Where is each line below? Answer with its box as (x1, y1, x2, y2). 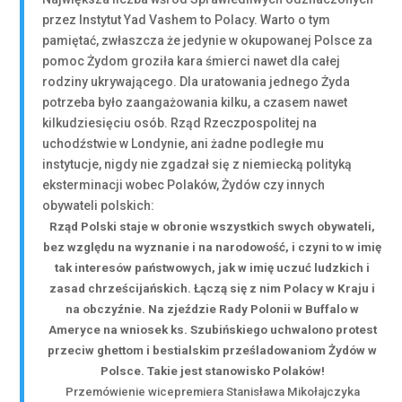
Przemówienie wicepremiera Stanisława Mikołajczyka (65, 385, 360, 398)
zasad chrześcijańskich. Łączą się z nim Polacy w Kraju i (49, 282, 375, 295)
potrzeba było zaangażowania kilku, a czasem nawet (42, 95, 348, 109)
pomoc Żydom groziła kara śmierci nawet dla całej (42, 54, 341, 68)
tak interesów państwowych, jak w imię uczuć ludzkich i (55, 261, 370, 275)
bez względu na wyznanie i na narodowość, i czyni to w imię (43, 240, 381, 254)
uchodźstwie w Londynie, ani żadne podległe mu (42, 136, 325, 151)
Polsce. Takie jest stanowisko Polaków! (100, 364, 325, 378)
